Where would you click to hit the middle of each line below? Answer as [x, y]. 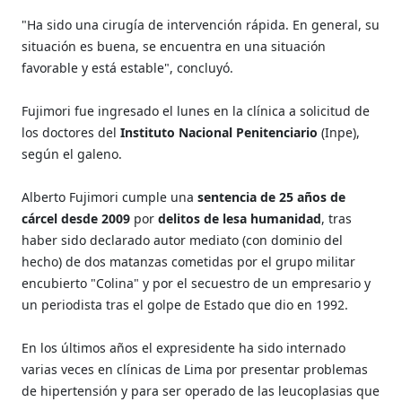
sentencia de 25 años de [270, 197]
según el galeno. [72, 153]
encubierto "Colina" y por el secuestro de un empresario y [197, 283]
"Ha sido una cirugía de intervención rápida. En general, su [201, 24]
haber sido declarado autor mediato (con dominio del [183, 240]
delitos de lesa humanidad [240, 218]
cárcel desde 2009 [76, 218]
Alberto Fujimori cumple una [108, 197]
